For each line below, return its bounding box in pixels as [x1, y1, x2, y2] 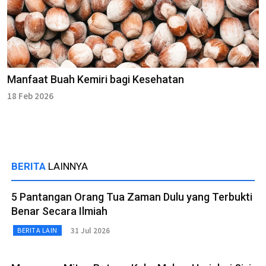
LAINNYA [48, 160, 88, 173]
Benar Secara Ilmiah [11, 205, 107, 218]
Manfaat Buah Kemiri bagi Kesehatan [7, 73, 184, 86]
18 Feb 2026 [7, 90, 53, 102]
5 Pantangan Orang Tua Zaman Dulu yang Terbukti [11, 191, 252, 204]
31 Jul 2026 [70, 225, 110, 236]
